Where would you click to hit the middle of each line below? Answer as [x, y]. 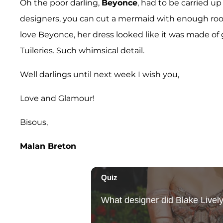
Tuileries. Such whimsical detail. [82, 51]
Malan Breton [48, 146]
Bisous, [34, 122]
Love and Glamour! [57, 99]
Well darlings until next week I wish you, [100, 75]
